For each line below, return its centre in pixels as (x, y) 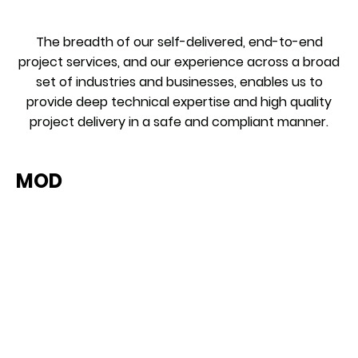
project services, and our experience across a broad (179, 62)
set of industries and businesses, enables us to (179, 82)
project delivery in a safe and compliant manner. (179, 121)
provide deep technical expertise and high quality (179, 101)
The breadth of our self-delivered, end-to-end (179, 42)
